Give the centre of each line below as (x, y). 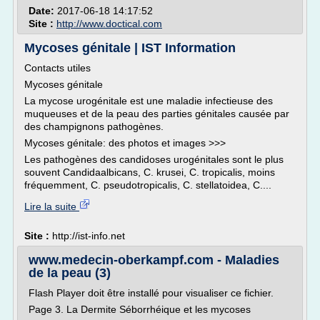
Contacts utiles (57, 68)
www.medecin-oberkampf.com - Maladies (154, 260)
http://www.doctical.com (109, 24)
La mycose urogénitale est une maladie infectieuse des (149, 101)
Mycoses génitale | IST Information (130, 48)
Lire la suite (52, 206)
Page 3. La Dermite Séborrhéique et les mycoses (140, 309)
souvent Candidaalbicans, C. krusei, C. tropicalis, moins (150, 172)
